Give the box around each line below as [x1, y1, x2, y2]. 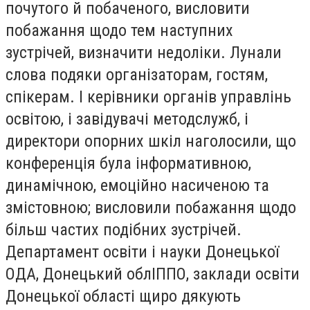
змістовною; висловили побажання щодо [6, 197, 296, 217]
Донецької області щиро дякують [6, 286, 241, 306]
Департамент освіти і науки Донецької [6, 241, 279, 262]
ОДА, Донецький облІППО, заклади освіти [6, 264, 300, 284]
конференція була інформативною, [6, 153, 251, 173]
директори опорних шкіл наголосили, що [6, 131, 296, 151]
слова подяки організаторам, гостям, [6, 64, 268, 84]
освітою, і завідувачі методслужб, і [6, 109, 248, 129]
